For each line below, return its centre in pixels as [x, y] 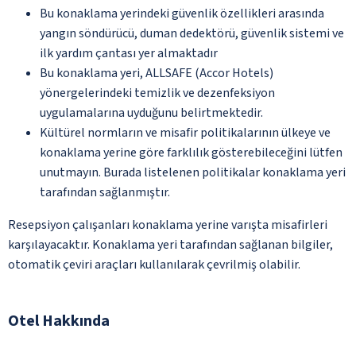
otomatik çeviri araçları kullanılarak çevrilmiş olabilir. [154, 264]
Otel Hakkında [59, 321]
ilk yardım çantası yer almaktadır [129, 53]
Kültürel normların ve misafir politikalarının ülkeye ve [185, 132]
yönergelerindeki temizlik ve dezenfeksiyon [157, 93]
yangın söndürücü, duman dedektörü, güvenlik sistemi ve [192, 33]
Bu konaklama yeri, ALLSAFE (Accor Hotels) [157, 73]
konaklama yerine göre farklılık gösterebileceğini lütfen [191, 152]
